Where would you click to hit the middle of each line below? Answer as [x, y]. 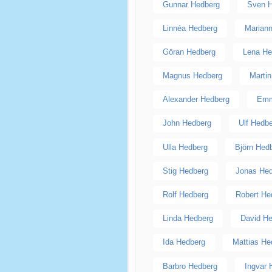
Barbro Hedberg [190, 266]
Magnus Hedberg [192, 76]
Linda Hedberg [188, 219]
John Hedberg [187, 123]
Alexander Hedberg [196, 100]
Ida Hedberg [184, 242]
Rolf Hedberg [185, 195]
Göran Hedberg [189, 52]
